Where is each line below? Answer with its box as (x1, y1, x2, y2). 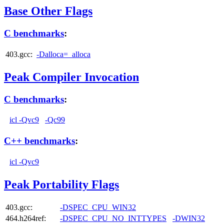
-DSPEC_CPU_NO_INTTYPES (60, 213, 166, 222)
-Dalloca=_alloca (36, 49, 90, 58)
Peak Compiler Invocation (4, 70, 139, 83)
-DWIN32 (172, 213, 205, 222)
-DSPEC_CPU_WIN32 (60, 202, 136, 211)
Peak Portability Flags (4, 177, 119, 191)
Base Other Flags (4, 4, 92, 18)
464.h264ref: (5, 213, 46, 222)
